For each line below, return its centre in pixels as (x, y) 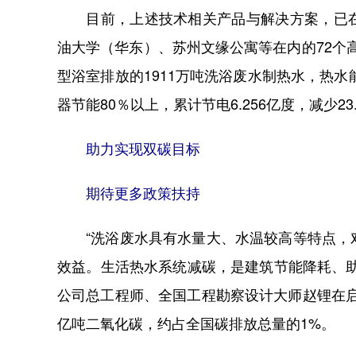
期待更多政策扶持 (129, 193)
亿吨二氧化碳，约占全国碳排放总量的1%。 (196, 323)
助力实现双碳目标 (129, 149)
